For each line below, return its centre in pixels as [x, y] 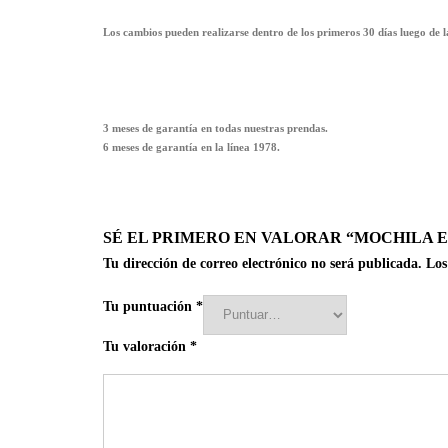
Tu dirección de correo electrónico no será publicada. [262, 264]
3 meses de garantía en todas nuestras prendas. [215, 128]
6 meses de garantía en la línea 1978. [191, 147]
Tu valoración [146, 346]
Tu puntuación [149, 306]
